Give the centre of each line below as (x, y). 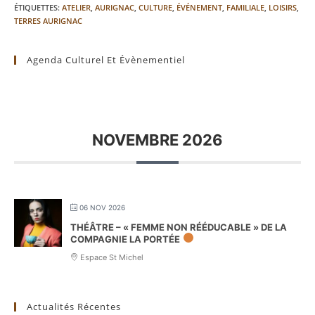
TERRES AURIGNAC (48, 20)
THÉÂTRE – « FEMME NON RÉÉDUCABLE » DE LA (179, 227)
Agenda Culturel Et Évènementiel (106, 59)
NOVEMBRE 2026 (157, 140)
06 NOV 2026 (101, 207)
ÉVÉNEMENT (199, 7)
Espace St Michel (111, 257)
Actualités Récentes (74, 306)
